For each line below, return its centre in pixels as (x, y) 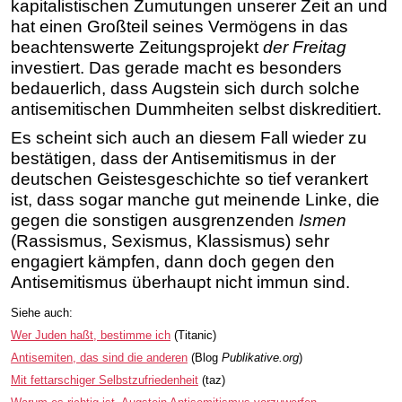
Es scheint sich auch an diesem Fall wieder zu (189, 137)
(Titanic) (193, 336)
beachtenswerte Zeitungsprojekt (137, 47)
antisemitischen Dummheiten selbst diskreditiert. (196, 109)
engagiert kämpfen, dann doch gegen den (173, 261)
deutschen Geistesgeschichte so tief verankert (189, 179)
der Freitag (305, 47)
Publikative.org (260, 358)
